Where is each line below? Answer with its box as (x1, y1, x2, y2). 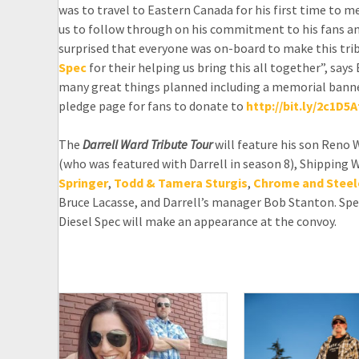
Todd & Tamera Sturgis (114, 175, 248, 191)
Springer (58, 175, 108, 191)
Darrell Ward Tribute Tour (83, 136, 212, 152)
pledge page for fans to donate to (58, 98, 246, 114)
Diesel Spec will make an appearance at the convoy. (58, 213, 337, 229)
